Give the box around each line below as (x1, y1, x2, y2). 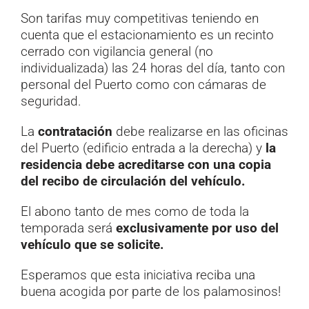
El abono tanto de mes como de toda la (20, 203, 249, 220)
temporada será (20, 220, 116, 237)
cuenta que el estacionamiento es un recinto (20, 27, 274, 43)
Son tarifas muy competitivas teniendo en (20, 10, 259, 27)
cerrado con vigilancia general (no (20, 43, 213, 60)
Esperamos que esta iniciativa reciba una (20, 267, 255, 283)
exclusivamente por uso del (115, 220, 279, 237)
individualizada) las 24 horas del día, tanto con (20, 60, 285, 77)
